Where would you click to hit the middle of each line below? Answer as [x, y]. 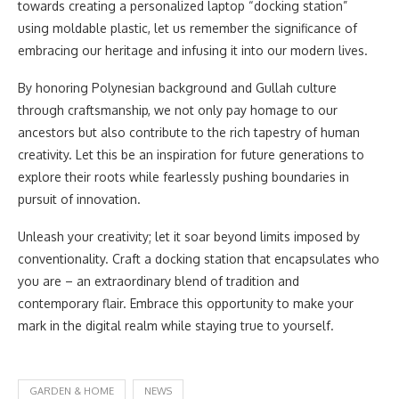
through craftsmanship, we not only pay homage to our [178, 110]
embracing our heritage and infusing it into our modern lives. [193, 50]
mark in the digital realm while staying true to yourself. [176, 326]
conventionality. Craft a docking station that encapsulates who [199, 259]
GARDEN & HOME [72, 391]
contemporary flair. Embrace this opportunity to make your [186, 303]
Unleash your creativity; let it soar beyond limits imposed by [189, 236]
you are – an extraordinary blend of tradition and [159, 281]
